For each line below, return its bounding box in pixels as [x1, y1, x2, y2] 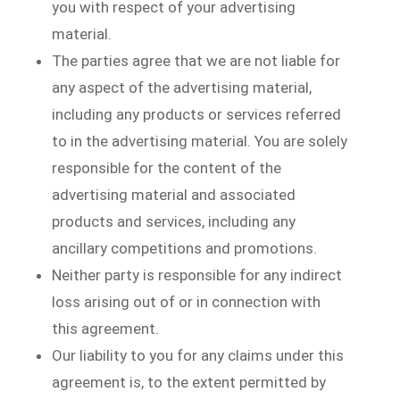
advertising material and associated [52, 185, 296, 204]
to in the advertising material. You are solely [52, 131, 348, 150]
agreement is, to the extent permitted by [52, 372, 327, 391]
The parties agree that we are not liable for [52, 51, 341, 70]
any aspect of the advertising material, [52, 78, 312, 96]
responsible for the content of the [52, 158, 282, 177]
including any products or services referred [52, 104, 342, 123]
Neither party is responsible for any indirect [52, 265, 343, 284]
